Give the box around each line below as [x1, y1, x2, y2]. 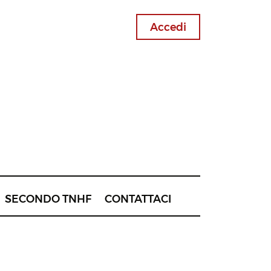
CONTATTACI [104, 192, 171, 205]
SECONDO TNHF [5, 192, 92, 205]
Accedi [149, 21, 186, 33]
